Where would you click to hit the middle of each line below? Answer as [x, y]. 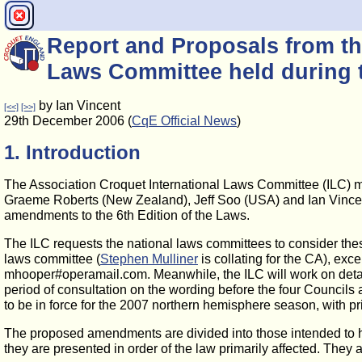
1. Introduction [72, 152]
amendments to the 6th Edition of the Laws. [127, 215]
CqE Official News [184, 121]
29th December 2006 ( [68, 121]
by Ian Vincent [78, 105]
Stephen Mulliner [149, 259]
